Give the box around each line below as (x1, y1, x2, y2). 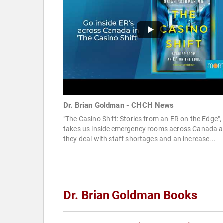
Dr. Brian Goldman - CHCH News (63, 101, 174, 110)
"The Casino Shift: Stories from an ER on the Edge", (63, 115, 222, 123)
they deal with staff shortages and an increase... (63, 135, 216, 143)
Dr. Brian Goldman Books (63, 188, 197, 203)
